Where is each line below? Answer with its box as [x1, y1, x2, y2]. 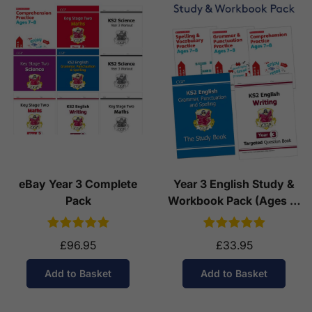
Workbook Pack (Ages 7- [167, 193, 301, 208]
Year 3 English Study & [173, 176, 295, 191]
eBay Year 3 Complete [19, 176, 137, 191]
